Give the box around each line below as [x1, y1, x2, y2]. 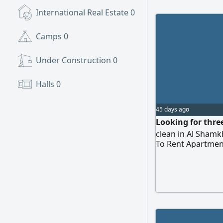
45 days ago [156, 105, 189, 113]
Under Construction [36, 55, 113, 66]
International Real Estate [36, 7, 130, 18]
